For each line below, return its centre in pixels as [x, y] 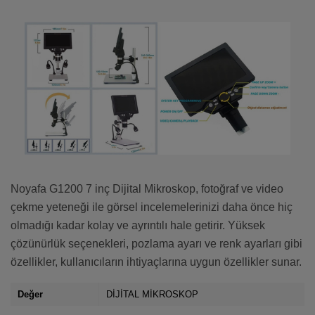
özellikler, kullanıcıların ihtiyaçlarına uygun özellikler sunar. [156, 262]
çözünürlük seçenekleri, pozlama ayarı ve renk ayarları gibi [156, 244]
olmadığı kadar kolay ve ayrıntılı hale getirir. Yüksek [138, 226]
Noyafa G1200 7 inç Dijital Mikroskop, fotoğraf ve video [147, 189]
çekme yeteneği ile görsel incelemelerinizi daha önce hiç [152, 207]
